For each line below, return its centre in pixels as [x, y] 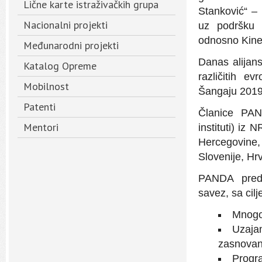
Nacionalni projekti [65, 25]
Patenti [39, 107]
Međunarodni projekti [71, 45]
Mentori [41, 127]
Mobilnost [46, 86]
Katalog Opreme [60, 66]
